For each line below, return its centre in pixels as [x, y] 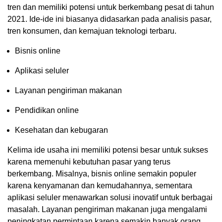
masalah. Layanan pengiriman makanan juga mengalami [107, 209]
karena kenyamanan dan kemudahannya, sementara [100, 185]
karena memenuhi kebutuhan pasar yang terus [89, 162]
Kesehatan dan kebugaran [61, 130]
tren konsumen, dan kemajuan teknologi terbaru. [92, 31]
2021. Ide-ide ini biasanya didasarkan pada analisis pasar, [110, 19]
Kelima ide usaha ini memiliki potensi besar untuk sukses [108, 150]
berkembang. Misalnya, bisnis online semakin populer [102, 173]
